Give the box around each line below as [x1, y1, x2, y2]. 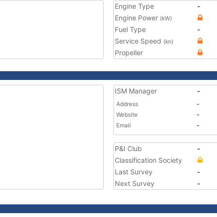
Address [116, 100, 138, 108]
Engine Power [115, 14, 160, 22]
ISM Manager [115, 87, 157, 95]
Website [116, 111, 138, 118]
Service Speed [115, 37, 163, 45]
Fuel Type [115, 25, 146, 33]
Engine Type [115, 2, 154, 10]
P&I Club [115, 144, 142, 153]
